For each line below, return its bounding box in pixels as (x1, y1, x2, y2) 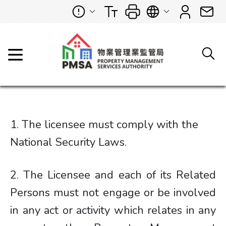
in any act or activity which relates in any (10, 203, 216, 218)
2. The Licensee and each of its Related (10, 167, 216, 183)
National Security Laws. (10, 135, 127, 150)
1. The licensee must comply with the (10, 117, 198, 132)
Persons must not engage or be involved (10, 185, 216, 200)
